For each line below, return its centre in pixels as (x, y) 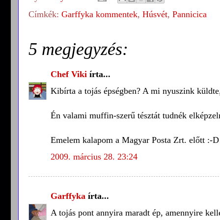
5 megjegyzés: (78, 49)
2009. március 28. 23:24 (94, 156)
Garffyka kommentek (99, 14)
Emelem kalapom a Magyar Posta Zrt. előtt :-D (135, 140)
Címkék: (45, 14)
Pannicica (190, 14)
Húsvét (155, 14)
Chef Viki (69, 74)
